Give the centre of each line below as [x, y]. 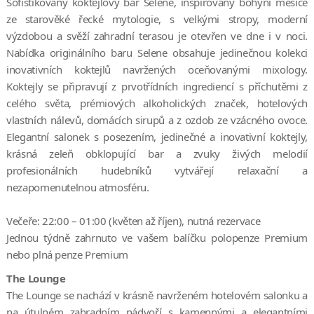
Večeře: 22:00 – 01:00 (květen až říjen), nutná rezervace [133, 220]
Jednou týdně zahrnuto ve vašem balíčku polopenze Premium [157, 237]
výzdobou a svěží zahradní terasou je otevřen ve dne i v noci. [157, 35]
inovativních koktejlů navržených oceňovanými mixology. [157, 69]
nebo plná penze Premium [67, 254]
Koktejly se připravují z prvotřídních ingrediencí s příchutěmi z [157, 86]
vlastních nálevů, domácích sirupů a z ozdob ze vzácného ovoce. [157, 120]
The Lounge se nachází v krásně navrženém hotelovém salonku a [157, 295]
